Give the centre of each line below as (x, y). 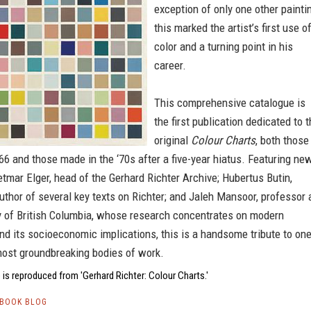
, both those (282, 140)
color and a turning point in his (224, 47)
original (173, 140)
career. (170, 65)
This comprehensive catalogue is (230, 103)
